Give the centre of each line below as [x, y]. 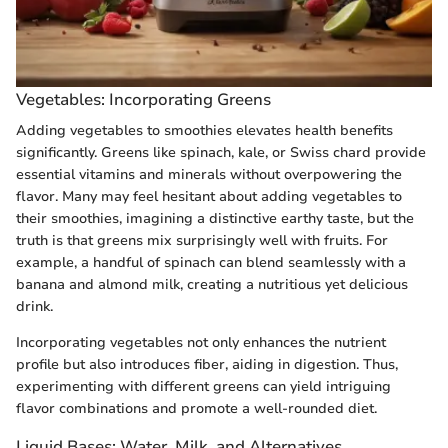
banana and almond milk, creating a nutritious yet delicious [212, 284]
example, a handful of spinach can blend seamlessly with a [211, 262]
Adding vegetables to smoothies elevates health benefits [204, 130]
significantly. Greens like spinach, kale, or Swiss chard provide [221, 152]
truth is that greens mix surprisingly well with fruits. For [202, 240]
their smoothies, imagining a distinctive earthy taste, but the [215, 218]
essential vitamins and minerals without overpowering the [209, 174]
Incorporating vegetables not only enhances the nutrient [201, 342]
